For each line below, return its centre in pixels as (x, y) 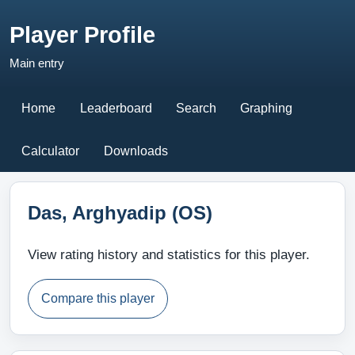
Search (196, 108)
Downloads (136, 151)
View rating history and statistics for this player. (168, 254)
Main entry (37, 63)
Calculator (51, 151)
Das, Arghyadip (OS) (120, 212)
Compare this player (97, 299)
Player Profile (82, 34)
